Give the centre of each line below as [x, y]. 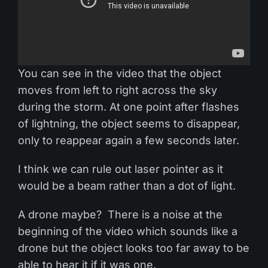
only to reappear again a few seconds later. [129, 140]
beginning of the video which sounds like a [128, 231]
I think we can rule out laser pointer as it [121, 169]
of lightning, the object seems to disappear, [129, 124]
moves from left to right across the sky [118, 90]
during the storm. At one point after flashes [129, 107]
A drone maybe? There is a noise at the [120, 214]
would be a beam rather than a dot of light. [127, 186]
